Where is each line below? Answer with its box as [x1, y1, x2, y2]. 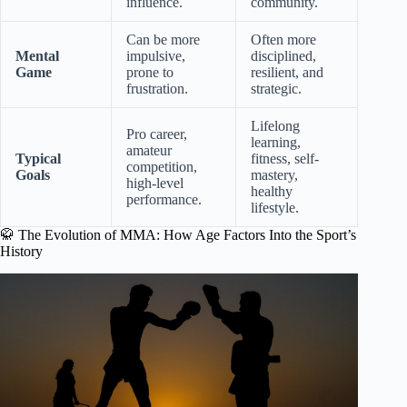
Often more [251, 32, 316, 48]
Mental [15, 48, 59, 65]
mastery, [251, 167, 298, 184]
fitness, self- [251, 151, 319, 167]
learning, [251, 134, 301, 151]
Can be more [126, 32, 200, 48]
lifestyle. [251, 200, 299, 216]
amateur [126, 143, 172, 159]
